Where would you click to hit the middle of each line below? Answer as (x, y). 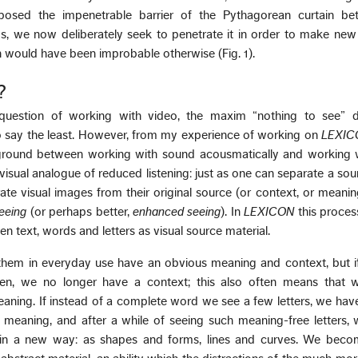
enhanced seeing (177, 211)
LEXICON (269, 211)
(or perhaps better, (82, 211)
